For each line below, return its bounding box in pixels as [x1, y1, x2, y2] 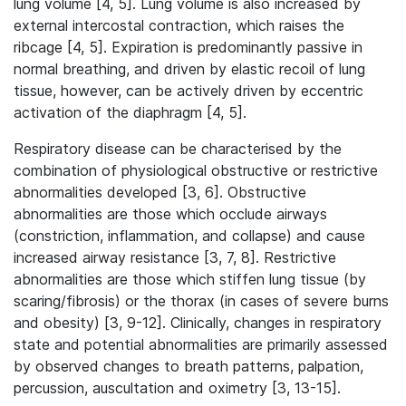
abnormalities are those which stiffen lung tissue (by [14, 270, 366, 288]
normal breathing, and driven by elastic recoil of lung [14, 60, 365, 78]
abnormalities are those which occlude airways [14, 205, 327, 223]
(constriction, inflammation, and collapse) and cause [14, 227, 365, 245]
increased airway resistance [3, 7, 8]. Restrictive [14, 248, 336, 266]
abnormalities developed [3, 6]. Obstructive [14, 183, 306, 201]
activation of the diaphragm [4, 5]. [14, 103, 246, 121]
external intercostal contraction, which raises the [14, 16, 344, 34]
